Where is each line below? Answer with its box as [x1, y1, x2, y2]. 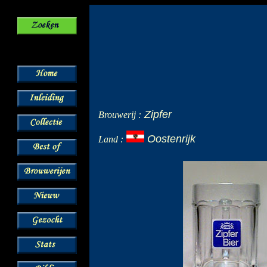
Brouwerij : [98, 110, 141, 120]
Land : [98, 134, 123, 144]
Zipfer [144, 108, 172, 120]
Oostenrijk [147, 133, 195, 145]
